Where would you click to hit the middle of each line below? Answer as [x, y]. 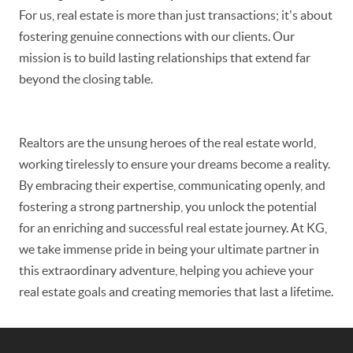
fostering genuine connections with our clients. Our [157, 37]
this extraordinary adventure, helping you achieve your [166, 271]
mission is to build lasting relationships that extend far [165, 58]
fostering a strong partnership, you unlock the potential [168, 207]
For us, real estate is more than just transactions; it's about [176, 15]
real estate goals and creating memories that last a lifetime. [176, 292]
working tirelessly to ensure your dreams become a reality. [175, 164]
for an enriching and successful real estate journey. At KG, [173, 228]
